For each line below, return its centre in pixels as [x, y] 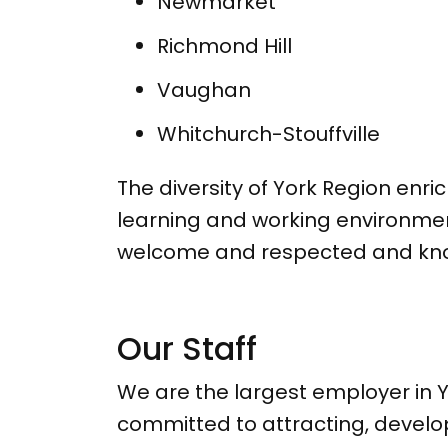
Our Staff [187, 349]
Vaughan [204, 90]
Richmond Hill [224, 46]
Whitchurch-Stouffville [268, 134]
